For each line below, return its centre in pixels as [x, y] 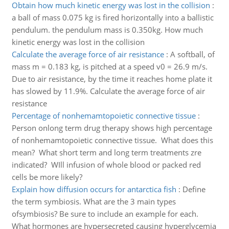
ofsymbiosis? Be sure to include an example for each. [105, 214]
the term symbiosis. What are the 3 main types [94, 201]
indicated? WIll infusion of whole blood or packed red [106, 165]
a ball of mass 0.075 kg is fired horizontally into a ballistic [112, 17]
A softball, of [192, 54]
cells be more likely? [47, 177]
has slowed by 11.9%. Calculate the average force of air [108, 91]
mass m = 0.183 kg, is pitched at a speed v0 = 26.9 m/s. [109, 66]
